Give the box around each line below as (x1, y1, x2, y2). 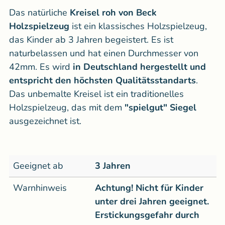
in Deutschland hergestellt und (73, 61, 206, 73)
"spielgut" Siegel (125, 101, 196, 114)
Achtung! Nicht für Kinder (95, 182, 203, 194)
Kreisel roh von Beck (70, 7, 157, 19)
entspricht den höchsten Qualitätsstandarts (9, 74, 196, 87)
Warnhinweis (13, 182, 67, 194)
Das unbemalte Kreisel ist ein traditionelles (9, 88, 184, 100)
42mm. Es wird (9, 61, 73, 73)
